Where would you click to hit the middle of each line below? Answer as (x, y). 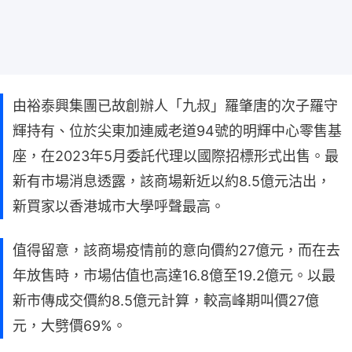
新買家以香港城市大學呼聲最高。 (119, 206)
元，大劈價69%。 (70, 325)
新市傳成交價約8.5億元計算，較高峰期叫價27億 (166, 300)
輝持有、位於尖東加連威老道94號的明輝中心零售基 (177, 130)
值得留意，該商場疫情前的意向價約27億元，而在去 (176, 250)
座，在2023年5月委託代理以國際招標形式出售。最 (176, 156)
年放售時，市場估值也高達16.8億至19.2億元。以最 (174, 275)
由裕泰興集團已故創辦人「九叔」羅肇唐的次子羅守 (175, 105)
